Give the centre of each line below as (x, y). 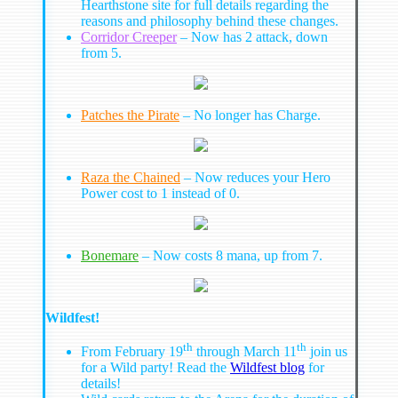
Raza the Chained (131, 177)
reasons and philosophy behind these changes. (210, 20)
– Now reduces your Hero (255, 177)
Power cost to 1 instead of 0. (160, 193)
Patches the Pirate (130, 115)
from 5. (101, 52)
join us (327, 351)
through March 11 (245, 351)
